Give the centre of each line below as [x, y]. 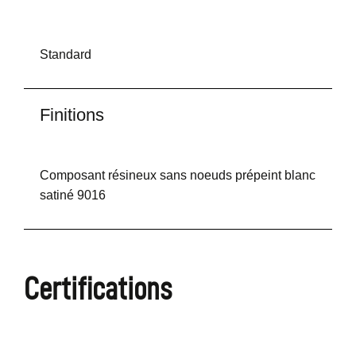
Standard [66, 55]
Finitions [72, 115]
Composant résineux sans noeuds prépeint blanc [178, 176]
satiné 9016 [73, 195]
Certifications [98, 289]
